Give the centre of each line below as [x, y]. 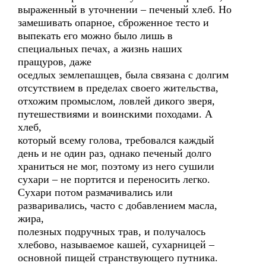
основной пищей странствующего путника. [118, 258]
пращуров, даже [55, 62]
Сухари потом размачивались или [95, 192]
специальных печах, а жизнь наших [100, 49]
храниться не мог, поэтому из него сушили [116, 166]
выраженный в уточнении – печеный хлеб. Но [125, 9]
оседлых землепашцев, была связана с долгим [123, 75]
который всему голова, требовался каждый [116, 140]
